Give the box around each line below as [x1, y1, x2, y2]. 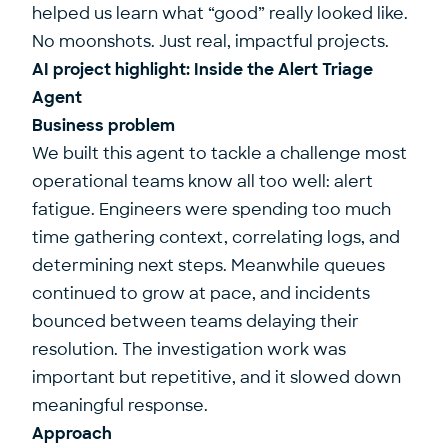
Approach [32, 423, 112, 444]
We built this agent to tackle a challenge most [32, 143, 407, 164]
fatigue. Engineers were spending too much [32, 199, 391, 220]
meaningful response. [32, 395, 208, 416]
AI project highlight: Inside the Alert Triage [32, 59, 373, 80]
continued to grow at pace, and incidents [32, 283, 370, 304]
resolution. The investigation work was [32, 339, 346, 360]
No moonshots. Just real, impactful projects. [32, 31, 389, 52]
